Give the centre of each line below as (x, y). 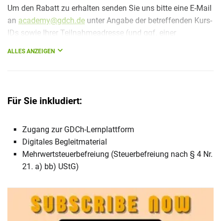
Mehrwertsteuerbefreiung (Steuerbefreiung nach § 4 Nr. (117, 154)
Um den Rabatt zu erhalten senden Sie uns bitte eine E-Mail (110, 8)
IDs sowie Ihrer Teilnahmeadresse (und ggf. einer (92, 33)
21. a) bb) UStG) (51, 166)
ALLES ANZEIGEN (31, 51)
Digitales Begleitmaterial (65, 142)
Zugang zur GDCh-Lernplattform (78, 129)
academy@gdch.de (52, 20)
